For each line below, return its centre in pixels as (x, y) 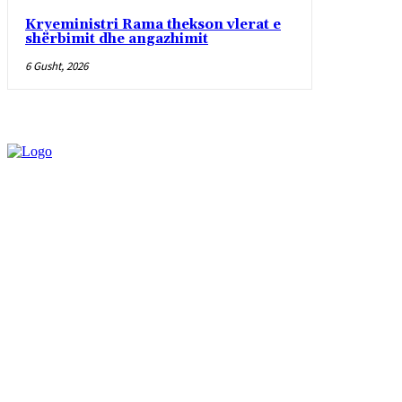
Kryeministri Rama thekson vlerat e (153, 25)
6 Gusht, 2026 (57, 66)
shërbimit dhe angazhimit (117, 39)
